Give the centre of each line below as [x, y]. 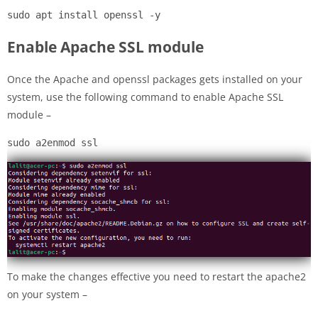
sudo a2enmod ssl [53, 143]
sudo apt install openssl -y [84, 15]
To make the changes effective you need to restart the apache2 [157, 277]
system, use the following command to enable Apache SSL [145, 97]
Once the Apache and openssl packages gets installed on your [155, 79]
